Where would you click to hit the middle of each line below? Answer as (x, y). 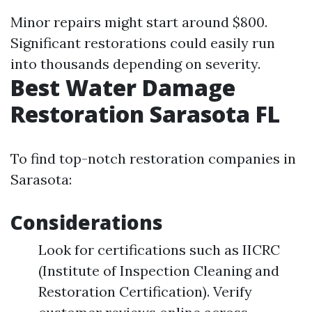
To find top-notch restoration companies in (153, 158)
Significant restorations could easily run (143, 42)
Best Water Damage (123, 87)
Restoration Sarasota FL (145, 114)
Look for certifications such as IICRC (159, 249)
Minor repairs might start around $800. (139, 22)
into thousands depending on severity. (135, 63)
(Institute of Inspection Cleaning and (159, 270)
